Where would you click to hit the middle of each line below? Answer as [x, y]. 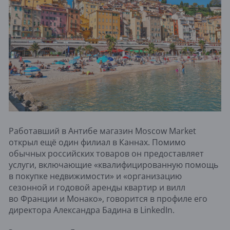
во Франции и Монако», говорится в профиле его [108, 198]
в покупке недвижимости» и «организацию [95, 176]
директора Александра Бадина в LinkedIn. [92, 210]
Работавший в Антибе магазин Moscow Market [102, 131]
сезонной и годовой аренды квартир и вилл [97, 187]
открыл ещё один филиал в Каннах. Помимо [97, 142]
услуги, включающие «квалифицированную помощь [113, 165]
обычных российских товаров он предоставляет [106, 153]
